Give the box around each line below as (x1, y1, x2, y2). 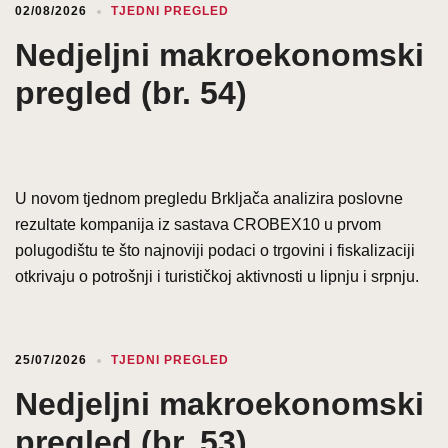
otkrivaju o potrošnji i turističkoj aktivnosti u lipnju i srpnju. (15, 267, 419, 285)
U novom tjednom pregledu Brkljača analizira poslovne (15, 189, 403, 207)
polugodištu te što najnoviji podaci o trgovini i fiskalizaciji (15, 241, 415, 259)
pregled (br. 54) (15, 74, 247, 111)
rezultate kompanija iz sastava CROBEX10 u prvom (15, 215, 381, 233)
